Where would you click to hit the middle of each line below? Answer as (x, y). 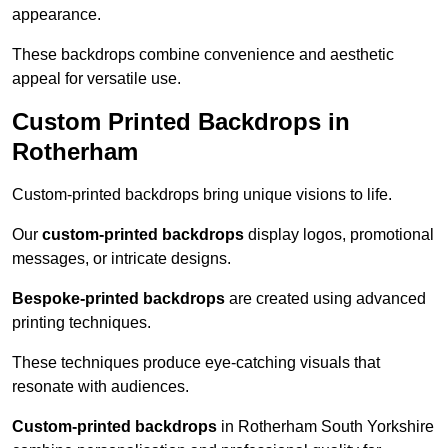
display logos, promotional (339, 235)
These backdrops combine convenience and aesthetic (203, 55)
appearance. (56, 15)
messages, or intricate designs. (121, 259)
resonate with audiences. (100, 387)
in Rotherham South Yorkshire (325, 427)
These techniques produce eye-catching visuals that (196, 363)
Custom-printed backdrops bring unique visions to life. (202, 195)
